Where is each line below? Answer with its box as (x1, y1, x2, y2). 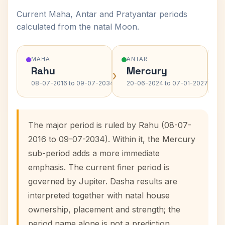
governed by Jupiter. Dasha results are (28, 176, 177, 186)
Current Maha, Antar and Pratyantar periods (17, 9, 187, 19)
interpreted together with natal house (28, 190, 170, 200)
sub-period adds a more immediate (28, 148, 160, 158)
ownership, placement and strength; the (28, 204, 180, 214)
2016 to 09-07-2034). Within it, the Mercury (28, 134, 195, 144)
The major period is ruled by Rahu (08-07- (28, 120, 191, 130)
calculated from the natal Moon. (17, 22, 139, 32)
